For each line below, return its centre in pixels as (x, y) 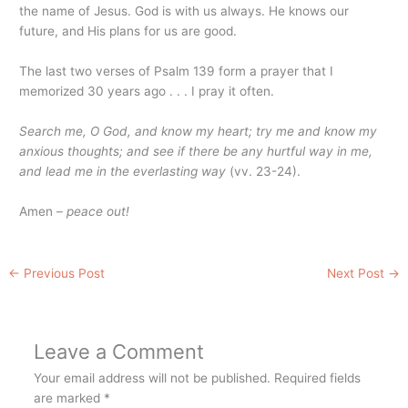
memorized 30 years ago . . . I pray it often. (147, 91)
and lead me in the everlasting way (125, 171)
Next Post (357, 273)
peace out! (98, 211)
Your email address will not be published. (152, 377)
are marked (68, 398)
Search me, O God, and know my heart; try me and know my (199, 131)
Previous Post (63, 273)
